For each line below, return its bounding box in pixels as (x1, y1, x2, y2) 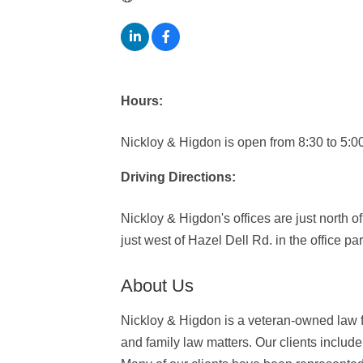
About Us (121, 275, 194, 296)
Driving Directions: (121, 169, 237, 184)
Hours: (121, 93, 164, 108)
